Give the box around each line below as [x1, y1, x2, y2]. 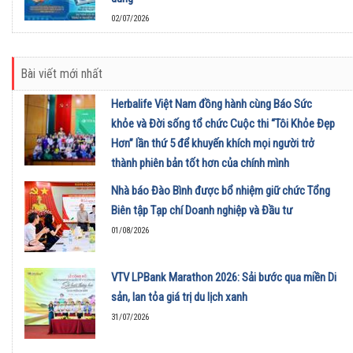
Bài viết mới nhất [20, 66, 102, 82]
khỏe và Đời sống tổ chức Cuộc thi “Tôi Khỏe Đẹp [111, 117, 335, 132]
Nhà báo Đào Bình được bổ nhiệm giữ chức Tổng [111, 184, 330, 199]
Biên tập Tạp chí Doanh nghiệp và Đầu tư [111, 203, 292, 218]
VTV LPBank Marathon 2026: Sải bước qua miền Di [111, 270, 336, 285]
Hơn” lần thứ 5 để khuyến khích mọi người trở [111, 136, 314, 151]
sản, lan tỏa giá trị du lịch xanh [111, 290, 247, 305]
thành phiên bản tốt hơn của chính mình [111, 156, 289, 171]
